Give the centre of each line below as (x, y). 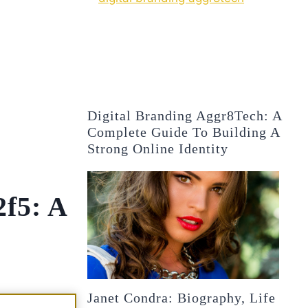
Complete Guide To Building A (184, 132)
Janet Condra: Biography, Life (182, 297)
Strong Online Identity (158, 148)
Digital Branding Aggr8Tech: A (185, 115)
